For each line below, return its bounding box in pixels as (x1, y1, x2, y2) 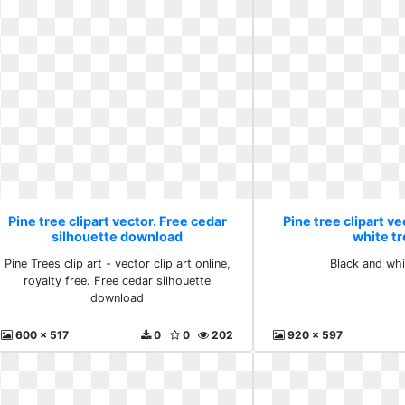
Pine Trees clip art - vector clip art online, (4, 257, 231, 270)
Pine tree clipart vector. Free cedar (7, 213, 227, 229)
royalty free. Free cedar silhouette (24, 274, 212, 287)
